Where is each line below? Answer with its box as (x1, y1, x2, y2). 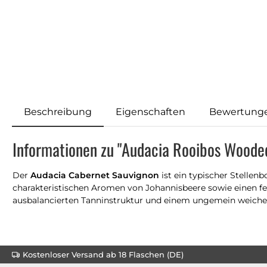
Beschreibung (24, 105, 92, 117)
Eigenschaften (116, 105, 185, 117)
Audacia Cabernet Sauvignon (30, 169, 159, 181)
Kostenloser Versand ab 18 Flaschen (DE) (23, 249, 184, 259)
